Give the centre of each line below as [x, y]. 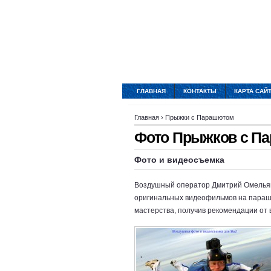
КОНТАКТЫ [200, 91]
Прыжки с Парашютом [200, 117]
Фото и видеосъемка [179, 160]
